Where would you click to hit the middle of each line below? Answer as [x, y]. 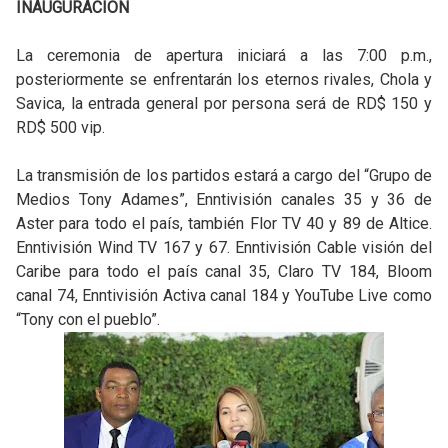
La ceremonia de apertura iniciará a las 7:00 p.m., [224, 55]
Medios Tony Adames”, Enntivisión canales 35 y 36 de [224, 199]
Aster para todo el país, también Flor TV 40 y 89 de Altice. [224, 223]
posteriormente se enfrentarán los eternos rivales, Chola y [224, 79]
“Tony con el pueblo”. [88, 319]
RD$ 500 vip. [60, 127]
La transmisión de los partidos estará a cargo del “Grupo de [224, 175]
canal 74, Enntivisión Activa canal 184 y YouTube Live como [224, 295]
